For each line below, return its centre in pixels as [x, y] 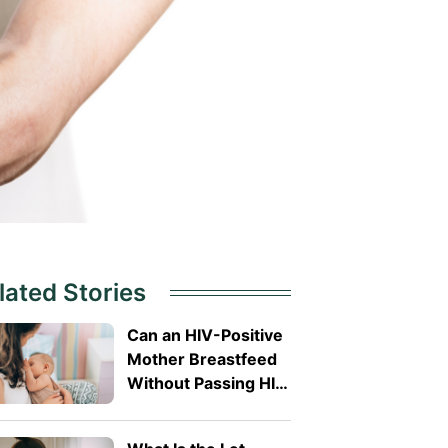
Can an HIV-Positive [204, 334]
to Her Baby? [177, 406]
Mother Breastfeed [201, 358]
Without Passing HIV [206, 382]
